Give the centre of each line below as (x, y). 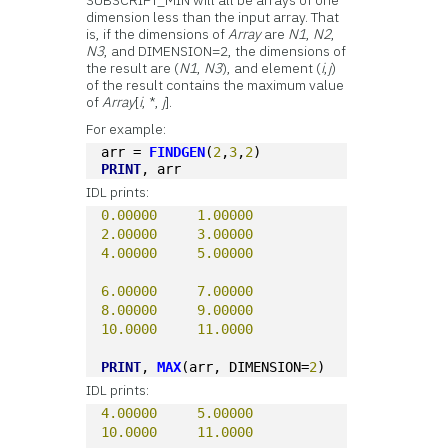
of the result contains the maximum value (215, 85)
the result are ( (133, 68)
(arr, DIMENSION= (245, 367)
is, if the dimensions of (157, 34)
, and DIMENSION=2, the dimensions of (225, 51)
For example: (126, 129)
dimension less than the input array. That (213, 17)
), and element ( (272, 68)
